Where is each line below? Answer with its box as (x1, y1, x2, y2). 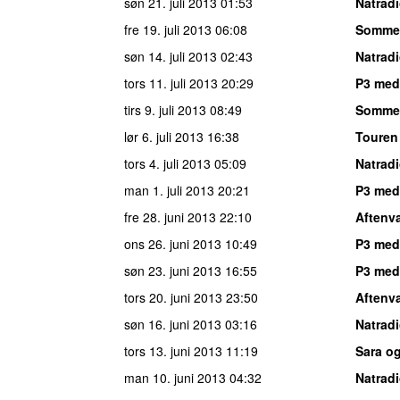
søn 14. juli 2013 (124, 46, 217, 65)
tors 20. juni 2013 (124, 287, 222, 306)
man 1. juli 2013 (124, 180, 214, 199)
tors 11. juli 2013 (124, 73, 218, 92)
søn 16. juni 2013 (124, 314, 221, 333)
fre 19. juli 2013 (124, 20, 212, 38)
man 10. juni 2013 (124, 368, 226, 387)
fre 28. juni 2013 (124, 207, 216, 226)
